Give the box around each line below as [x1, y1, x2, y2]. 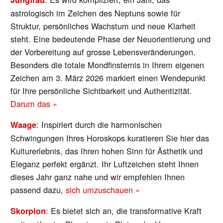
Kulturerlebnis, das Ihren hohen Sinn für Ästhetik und [10, 144, 203, 157]
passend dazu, [10, 183, 66, 196]
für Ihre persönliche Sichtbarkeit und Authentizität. [10, 84, 193, 97]
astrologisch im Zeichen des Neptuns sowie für [10, 6, 181, 19]
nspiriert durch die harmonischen [44, 118, 162, 130]
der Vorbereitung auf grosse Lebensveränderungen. [10, 45, 196, 58]
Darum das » [10, 97, 58, 110]
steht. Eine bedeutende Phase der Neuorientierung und [10, 32, 211, 45]
